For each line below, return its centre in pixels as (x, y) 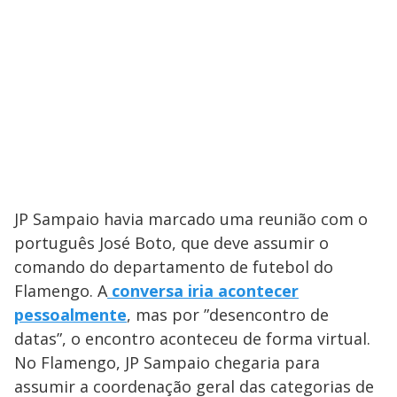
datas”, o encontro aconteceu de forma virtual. (192, 339)
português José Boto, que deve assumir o (171, 243)
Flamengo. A (61, 291)
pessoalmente (70, 315)
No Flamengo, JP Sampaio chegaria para (167, 363)
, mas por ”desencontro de (228, 315)
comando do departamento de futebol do (174, 267)
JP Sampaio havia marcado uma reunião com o (191, 219)
